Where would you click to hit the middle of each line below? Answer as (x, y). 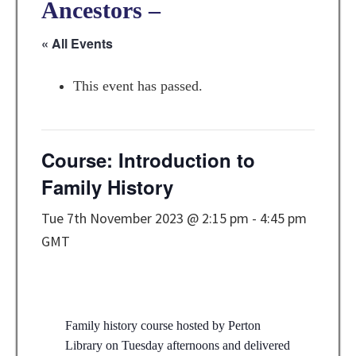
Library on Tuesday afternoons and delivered (178, 346)
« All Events (77, 44)
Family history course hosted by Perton (163, 326)
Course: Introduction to (149, 160)
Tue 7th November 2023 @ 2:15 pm (145, 219)
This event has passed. (138, 86)
